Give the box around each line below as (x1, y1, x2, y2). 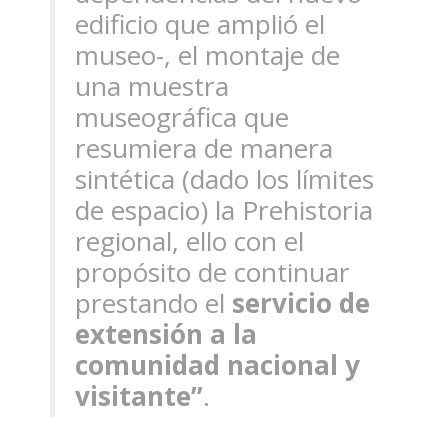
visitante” (75, 378, 203, 415)
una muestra (75, 68, 229, 105)
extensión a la (75, 316, 257, 353)
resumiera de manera (75, 130, 333, 167)
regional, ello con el (75, 223, 304, 260)
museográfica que (75, 99, 289, 136)
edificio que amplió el (75, 6, 325, 43)
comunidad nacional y (75, 347, 360, 384)
